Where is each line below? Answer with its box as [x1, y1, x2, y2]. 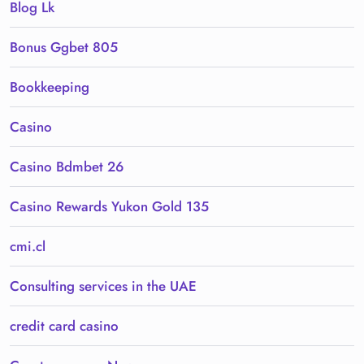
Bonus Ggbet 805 [10, 37, 118, 58]
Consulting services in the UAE [10, 276, 197, 297]
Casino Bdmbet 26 [10, 157, 123, 177]
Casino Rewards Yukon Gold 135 [10, 197, 209, 217]
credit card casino [10, 316, 119, 336]
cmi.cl [10, 236, 45, 257]
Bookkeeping [10, 77, 89, 97]
